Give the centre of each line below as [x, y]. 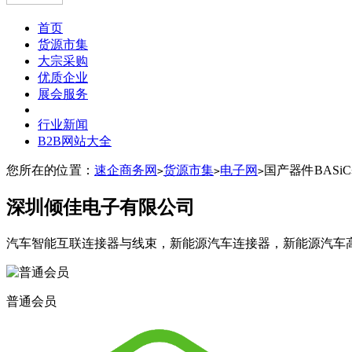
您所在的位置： [50, 170]
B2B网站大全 [75, 141]
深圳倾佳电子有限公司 [101, 207]
